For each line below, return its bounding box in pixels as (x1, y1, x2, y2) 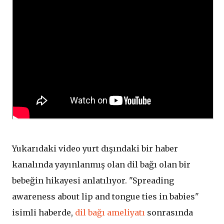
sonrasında (145, 207, 193, 218)
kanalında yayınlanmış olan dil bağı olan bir (12, 159, 190, 170)
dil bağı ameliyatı (75, 207, 145, 218)
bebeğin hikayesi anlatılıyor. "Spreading (12, 175, 174, 186)
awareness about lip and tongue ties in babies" (12, 191, 199, 202)
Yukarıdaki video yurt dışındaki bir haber (12, 143, 178, 154)
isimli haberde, (12, 207, 75, 218)
